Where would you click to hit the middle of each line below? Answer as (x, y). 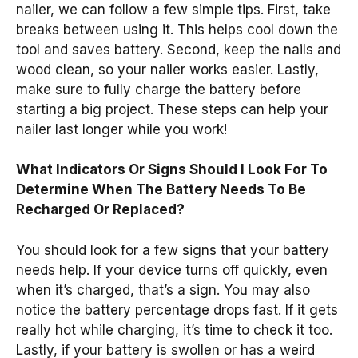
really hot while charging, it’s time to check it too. (174, 330)
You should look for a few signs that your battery (173, 250)
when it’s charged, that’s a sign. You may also (163, 290)
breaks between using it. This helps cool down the (177, 29)
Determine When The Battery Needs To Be (161, 190)
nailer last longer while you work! (121, 129)
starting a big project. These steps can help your (172, 109)
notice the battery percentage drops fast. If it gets (177, 310)
